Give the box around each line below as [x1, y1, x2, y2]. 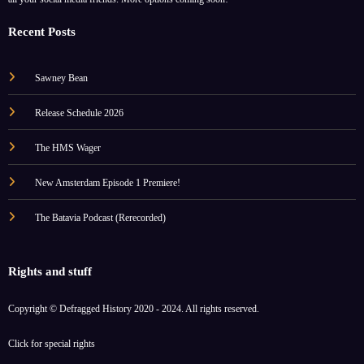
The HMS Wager [34, 141, 101, 154]
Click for [8, 337, 45, 349]
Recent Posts [8, 24, 76, 38]
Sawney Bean [34, 71, 88, 84]
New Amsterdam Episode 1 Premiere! [34, 176, 180, 188]
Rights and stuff [8, 264, 92, 278]
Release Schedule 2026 [34, 106, 123, 119]
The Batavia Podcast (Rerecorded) [34, 211, 166, 223]
